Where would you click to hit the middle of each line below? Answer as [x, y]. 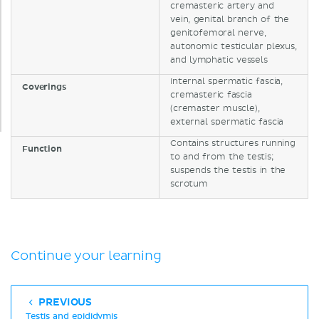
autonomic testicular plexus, [234, 47]
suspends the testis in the [228, 171]
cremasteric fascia [211, 95]
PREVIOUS [64, 303]
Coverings [44, 88]
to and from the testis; [222, 157]
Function [42, 150]
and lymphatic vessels [219, 61]
